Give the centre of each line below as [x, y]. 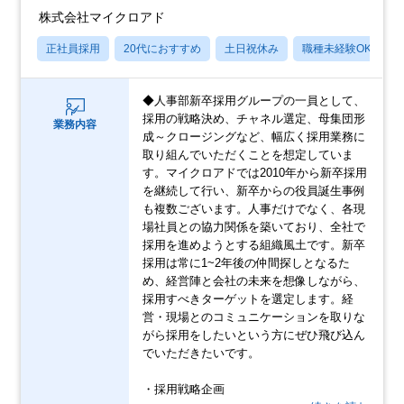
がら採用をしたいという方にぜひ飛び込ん [254, 335]
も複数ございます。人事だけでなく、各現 [254, 209]
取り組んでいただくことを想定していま [248, 155]
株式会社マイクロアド [102, 18]
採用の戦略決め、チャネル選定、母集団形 [254, 119]
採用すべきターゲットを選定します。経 [248, 299]
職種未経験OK [337, 49]
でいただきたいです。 [202, 353]
